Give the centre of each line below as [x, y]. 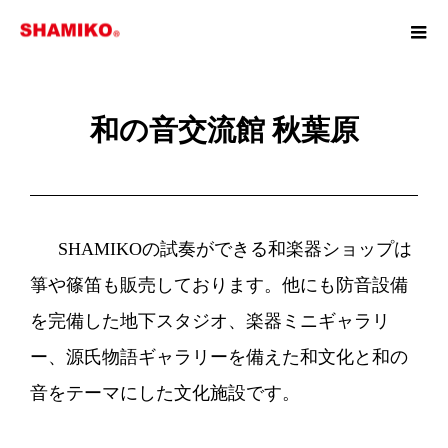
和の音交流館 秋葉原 [224, 130]
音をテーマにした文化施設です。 [165, 393]
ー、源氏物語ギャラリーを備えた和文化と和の [219, 357]
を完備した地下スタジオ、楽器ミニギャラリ [210, 321]
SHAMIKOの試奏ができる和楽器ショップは [221, 249]
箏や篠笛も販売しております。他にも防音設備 [219, 285]
